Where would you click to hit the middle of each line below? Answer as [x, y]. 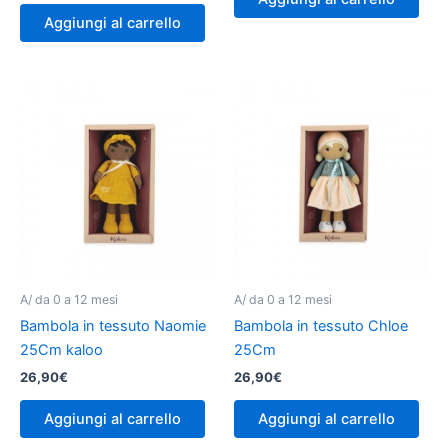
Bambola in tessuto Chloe [321, 325]
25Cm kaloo [61, 349]
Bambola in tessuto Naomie [113, 325]
